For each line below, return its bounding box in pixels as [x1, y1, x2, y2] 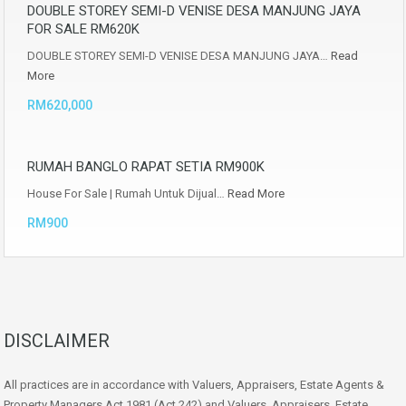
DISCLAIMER [4, 329, 110, 352]
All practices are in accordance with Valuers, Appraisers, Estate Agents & [4, 377, 384, 391]
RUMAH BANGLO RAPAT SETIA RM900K [27, 158, 265, 175]
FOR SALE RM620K [27, 20, 140, 37]
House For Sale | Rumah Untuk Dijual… [27, 186, 227, 200]
